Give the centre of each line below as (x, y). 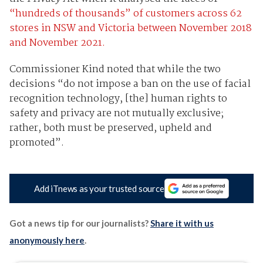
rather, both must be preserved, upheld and (110, 128)
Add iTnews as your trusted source (99, 189)
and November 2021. (57, 43)
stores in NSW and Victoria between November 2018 (130, 28)
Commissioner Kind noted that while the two (115, 69)
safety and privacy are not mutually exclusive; (116, 113)
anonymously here (47, 240)
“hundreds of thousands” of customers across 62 (125, 14)
